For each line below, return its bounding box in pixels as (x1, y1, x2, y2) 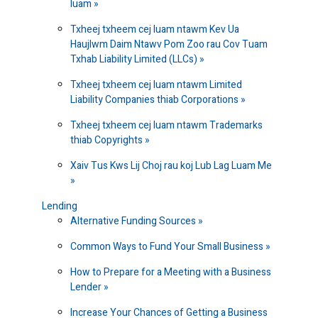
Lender (70, 280, 104, 295)
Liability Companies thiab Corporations (70, 92, 241, 108)
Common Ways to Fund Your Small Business (70, 239, 265, 255)
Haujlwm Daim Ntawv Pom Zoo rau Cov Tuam (70, 37, 268, 53)
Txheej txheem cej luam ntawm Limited (70, 77, 242, 93)
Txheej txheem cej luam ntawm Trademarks (70, 118, 263, 133)
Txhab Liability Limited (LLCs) (70, 52, 199, 67)
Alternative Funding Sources (70, 214, 198, 229)
